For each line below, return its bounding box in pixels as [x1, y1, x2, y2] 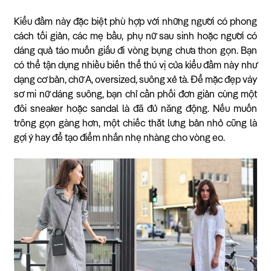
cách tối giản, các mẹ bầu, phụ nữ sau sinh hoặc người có [14, 32, 257, 42]
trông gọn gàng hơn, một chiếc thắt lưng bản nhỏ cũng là [14, 119, 257, 129]
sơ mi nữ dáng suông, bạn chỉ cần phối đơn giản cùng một [14, 90, 257, 100]
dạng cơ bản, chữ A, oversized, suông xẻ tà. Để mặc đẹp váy [14, 76, 257, 85]
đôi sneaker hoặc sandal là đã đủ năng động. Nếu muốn [14, 105, 257, 114]
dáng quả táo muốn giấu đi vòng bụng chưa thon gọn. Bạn [14, 47, 257, 56]
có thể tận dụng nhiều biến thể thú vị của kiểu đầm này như [14, 61, 257, 71]
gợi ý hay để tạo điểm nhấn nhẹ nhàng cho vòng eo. [14, 134, 225, 143]
